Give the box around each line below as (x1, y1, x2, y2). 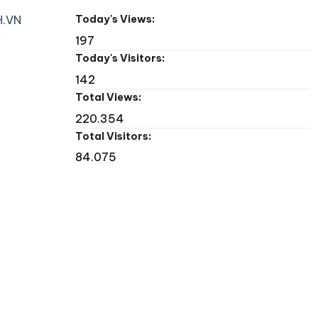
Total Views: (75, 90, 143, 104)
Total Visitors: (75, 129, 153, 143)
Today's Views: (75, 13, 157, 26)
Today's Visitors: (75, 52, 167, 65)
